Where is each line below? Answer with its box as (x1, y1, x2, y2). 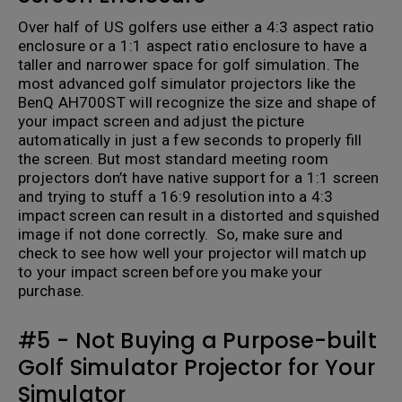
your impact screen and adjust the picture (18, 112, 305, 131)
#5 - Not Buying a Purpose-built (18, 326, 377, 356)
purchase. (18, 282, 84, 301)
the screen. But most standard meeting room (18, 150, 329, 169)
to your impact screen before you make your (18, 263, 322, 282)
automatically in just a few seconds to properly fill (18, 131, 363, 150)
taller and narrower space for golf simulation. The (18, 56, 360, 74)
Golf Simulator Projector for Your (18, 353, 376, 383)
